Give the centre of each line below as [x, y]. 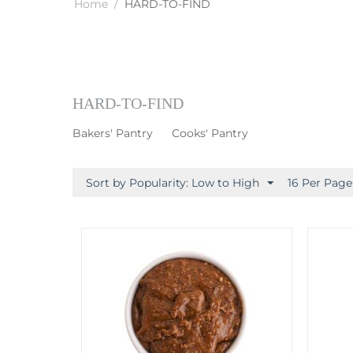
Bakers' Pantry [113, 133]
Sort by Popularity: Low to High [173, 183]
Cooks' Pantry [210, 133]
